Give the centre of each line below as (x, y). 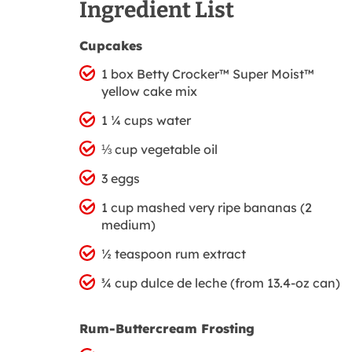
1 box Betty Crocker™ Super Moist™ (207, 74)
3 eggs (120, 179)
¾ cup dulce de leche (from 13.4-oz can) (220, 283)
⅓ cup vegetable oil (159, 150)
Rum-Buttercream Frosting (167, 328)
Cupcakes (111, 46)
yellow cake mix (149, 92)
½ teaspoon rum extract (173, 254)
